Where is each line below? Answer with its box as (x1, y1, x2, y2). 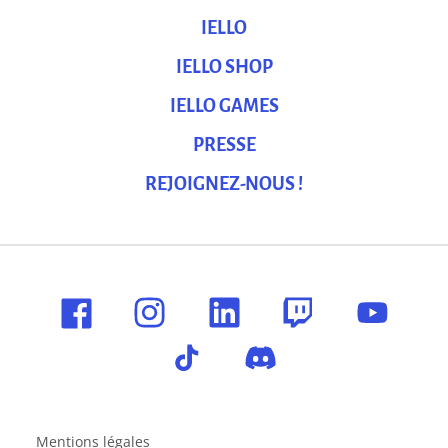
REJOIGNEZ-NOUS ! (145, 173, 303, 194)
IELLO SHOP (175, 56, 273, 77)
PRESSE (192, 134, 256, 155)
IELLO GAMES (169, 95, 279, 116)
